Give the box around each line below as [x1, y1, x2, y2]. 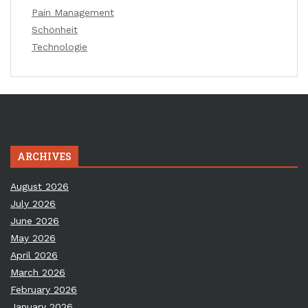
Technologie [32, 41, 87, 53]
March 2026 [10, 267, 65, 278]
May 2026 [10, 232, 56, 244]
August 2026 [10, 181, 69, 192]
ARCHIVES [17, 150, 71, 164]
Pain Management [32, 7, 114, 19]
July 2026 [10, 198, 56, 210]
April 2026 [10, 250, 58, 261]
